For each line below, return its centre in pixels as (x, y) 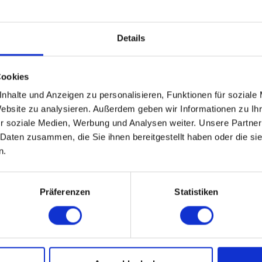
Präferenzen (65, 192)
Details (131, 38)
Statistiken (196, 192)
